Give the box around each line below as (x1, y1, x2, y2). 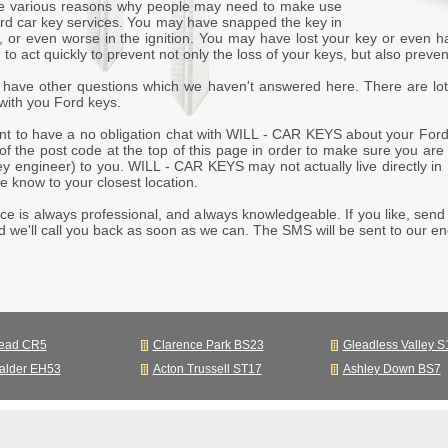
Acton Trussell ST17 (152, 362, 262, 377)
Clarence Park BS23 (152, 338, 264, 353)
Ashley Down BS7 (342, 362, 441, 377)
